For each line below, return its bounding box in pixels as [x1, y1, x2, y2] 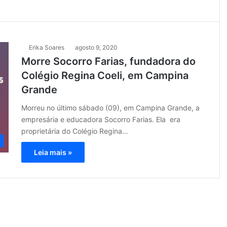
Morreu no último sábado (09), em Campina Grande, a [21, 103, 200, 112]
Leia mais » [34, 148, 72, 157]
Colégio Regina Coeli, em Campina [21, 69, 189, 82]
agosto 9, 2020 [75, 44, 118, 51]
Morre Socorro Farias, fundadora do [21, 55, 196, 67]
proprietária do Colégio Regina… [21, 127, 129, 135]
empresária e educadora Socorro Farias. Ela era [21, 115, 181, 124]
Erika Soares [29, 44, 65, 51]
